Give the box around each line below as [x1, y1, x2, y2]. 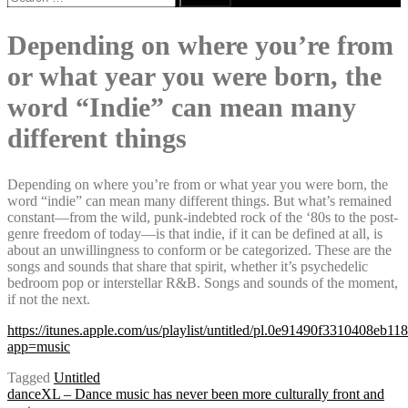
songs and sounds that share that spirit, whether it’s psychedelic [7, 258, 368, 274]
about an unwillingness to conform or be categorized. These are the [7, 241, 392, 258]
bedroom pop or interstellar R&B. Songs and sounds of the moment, [7, 274, 398, 291]
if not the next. [7, 291, 90, 307]
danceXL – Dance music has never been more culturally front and [7, 385, 384, 402]
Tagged [7, 369, 54, 385]
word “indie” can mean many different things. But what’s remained [7, 192, 392, 209]
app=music [7, 338, 70, 354]
